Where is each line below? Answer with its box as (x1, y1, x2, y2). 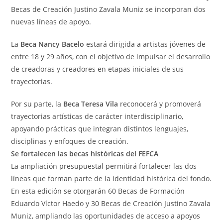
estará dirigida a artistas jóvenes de (84, 39, 206, 49)
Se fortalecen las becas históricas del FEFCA (11, 148, 159, 158)
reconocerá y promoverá (118, 99, 202, 109)
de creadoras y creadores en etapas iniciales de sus (11, 64, 184, 74)
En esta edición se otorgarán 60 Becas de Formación (11, 186, 185, 196)
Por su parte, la (11, 99, 64, 109)
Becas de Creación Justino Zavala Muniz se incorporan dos (11, 4, 206, 14)
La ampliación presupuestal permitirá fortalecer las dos (11, 161, 197, 171)
